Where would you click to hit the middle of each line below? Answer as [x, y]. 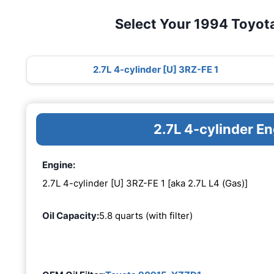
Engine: [59, 165]
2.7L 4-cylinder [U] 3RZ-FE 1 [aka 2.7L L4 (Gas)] [145, 183]
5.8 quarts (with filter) [146, 215]
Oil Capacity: [71, 215]
